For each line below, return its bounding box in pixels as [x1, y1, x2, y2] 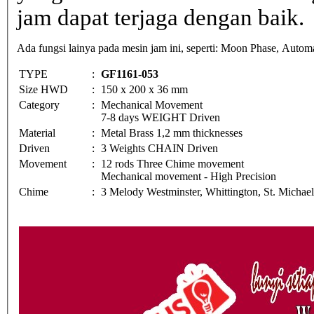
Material [19, 126, 58, 139]
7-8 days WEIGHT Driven [101, 111, 220, 123]
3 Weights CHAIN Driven [101, 142, 221, 154]
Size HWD [19, 83, 68, 95]
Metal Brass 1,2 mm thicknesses [101, 126, 243, 139]
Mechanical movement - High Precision [101, 170, 276, 182]
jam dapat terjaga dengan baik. [17, 4, 304, 30]
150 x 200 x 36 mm [101, 83, 188, 95]
